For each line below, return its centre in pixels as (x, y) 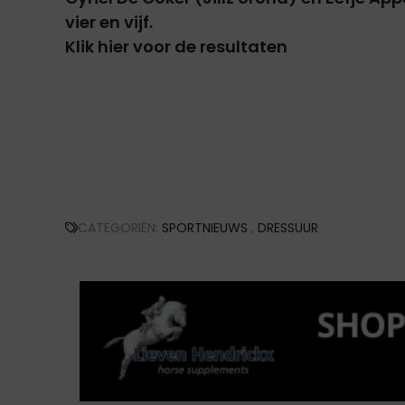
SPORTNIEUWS (205, 228)
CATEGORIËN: (120, 228)
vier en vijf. (109, 22)
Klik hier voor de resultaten (176, 46)
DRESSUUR (288, 228)
